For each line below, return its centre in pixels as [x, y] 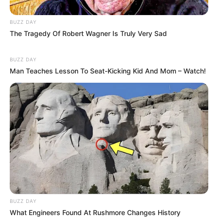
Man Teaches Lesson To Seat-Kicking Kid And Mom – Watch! [108, 71]
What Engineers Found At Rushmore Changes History [95, 213]
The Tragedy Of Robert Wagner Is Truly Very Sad [88, 33]
